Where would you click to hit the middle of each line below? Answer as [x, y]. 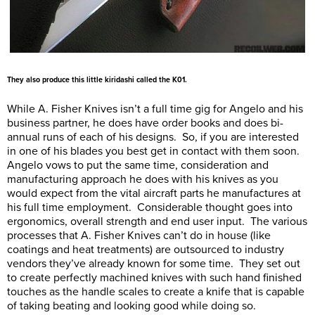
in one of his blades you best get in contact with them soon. [155, 151]
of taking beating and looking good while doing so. [131, 306]
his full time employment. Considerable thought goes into [150, 207]
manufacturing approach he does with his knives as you [143, 179]
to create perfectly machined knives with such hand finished [154, 277]
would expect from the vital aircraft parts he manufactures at [154, 193]
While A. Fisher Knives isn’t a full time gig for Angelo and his [155, 109]
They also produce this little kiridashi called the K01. [97, 79]
